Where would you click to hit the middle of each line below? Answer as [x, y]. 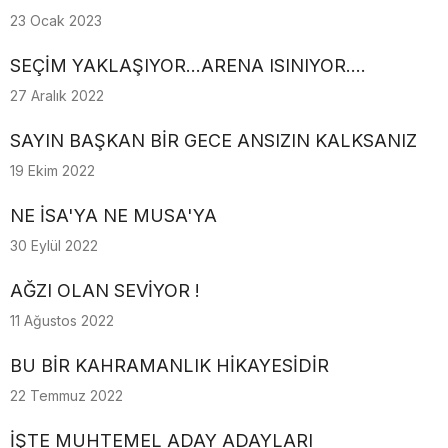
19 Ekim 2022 [52, 170]
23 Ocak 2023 [56, 20]
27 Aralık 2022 [57, 95]
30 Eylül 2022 [54, 245]
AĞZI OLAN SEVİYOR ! [105, 290]
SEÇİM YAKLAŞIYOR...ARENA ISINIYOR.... [188, 65]
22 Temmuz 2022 [66, 395]
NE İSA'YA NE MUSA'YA [113, 215]
